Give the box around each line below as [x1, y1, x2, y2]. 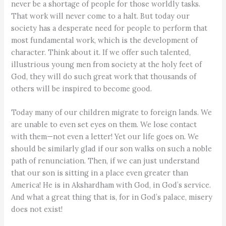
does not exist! [11, 204, 63, 214]
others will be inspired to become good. [11, 83, 152, 93]
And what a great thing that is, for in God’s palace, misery [11, 192, 213, 202]
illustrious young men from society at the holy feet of [11, 59, 202, 69]
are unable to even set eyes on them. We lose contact [11, 120, 197, 130]
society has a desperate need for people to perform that [11, 23, 208, 33]
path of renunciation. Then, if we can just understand [11, 156, 200, 166]
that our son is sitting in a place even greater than [11, 168, 189, 178]
